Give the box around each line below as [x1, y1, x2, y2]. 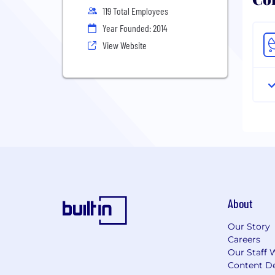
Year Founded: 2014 [103, 22, 168, 34]
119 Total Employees [103, 5, 168, 17]
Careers [227, 233, 260, 245]
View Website [103, 39, 147, 51]
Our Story [227, 220, 270, 232]
